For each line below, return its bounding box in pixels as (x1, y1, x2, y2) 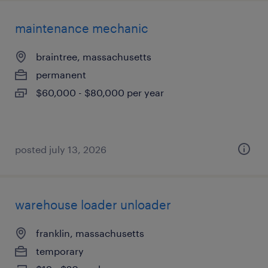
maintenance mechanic (15, 21, 148, 35)
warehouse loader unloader (15, 197, 171, 212)
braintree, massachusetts (36, 51, 151, 62)
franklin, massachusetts (36, 227, 144, 239)
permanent (36, 69, 86, 80)
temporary (36, 245, 84, 257)
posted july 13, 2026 (15, 144, 106, 155)
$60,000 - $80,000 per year (36, 87, 164, 98)
